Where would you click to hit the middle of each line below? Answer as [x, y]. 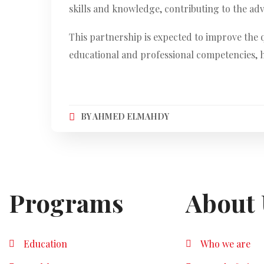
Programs [66, 203]
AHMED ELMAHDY [131, 117]
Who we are [225, 244]
